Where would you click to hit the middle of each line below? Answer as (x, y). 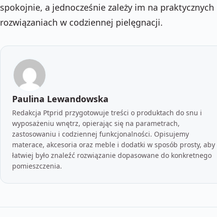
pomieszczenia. (37, 166)
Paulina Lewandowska (60, 99)
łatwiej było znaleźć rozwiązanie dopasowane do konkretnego (112, 155)
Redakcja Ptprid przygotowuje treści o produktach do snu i (107, 112)
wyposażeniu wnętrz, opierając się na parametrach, (96, 123)
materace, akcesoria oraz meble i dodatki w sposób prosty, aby (114, 144)
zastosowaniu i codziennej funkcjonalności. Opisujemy (101, 134)
